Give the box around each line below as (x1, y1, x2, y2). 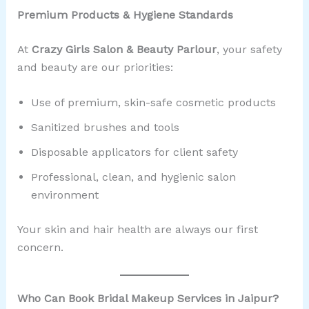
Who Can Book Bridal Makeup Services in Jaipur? (17, 291, 279, 305)
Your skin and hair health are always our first (17, 223, 258, 237)
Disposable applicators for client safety (30, 146, 238, 159)
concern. (17, 241, 63, 255)
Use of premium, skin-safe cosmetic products (30, 96, 276, 110)
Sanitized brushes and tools (30, 121, 179, 134)
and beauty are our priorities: (17, 60, 173, 74)
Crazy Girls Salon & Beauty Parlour (31, 42, 217, 56)
